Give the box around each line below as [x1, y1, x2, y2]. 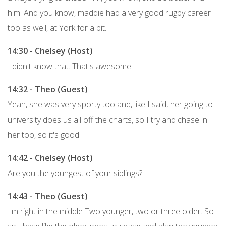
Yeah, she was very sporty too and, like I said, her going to [8, 98, 213, 110]
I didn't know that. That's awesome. [8, 60, 133, 72]
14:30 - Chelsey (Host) [8, 45, 93, 56]
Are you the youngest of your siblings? [8, 167, 142, 179]
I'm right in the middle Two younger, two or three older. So [8, 205, 214, 217]
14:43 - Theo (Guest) [8, 190, 88, 202]
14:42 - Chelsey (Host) [8, 152, 93, 163]
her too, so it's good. [8, 129, 81, 140]
